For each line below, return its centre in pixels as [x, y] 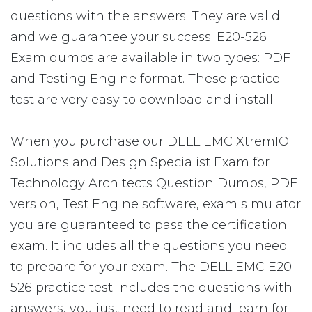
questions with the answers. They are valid [145, 16]
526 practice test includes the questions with [151, 288]
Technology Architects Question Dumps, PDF [154, 183]
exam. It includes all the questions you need [149, 246]
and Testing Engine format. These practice [145, 79]
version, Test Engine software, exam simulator [156, 204]
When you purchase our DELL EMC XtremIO [150, 141]
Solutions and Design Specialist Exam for [140, 162]
